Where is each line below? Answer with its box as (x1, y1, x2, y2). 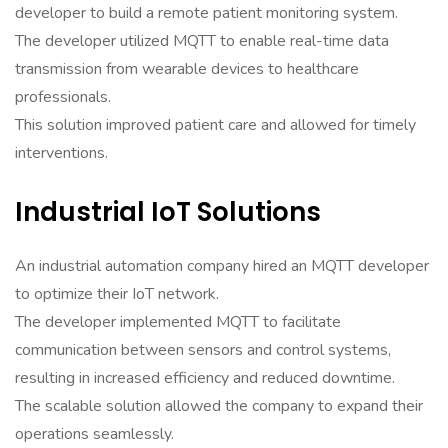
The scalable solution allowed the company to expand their (15, 395, 423, 417)
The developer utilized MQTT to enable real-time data (15, 30, 389, 52)
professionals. (15, 86, 111, 108)
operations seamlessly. (15, 423, 174, 445)
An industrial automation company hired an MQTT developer (15, 255, 429, 277)
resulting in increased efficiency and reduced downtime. (15, 367, 395, 389)
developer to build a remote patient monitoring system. (15, 2, 398, 24)
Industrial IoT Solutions (15, 194, 321, 230)
